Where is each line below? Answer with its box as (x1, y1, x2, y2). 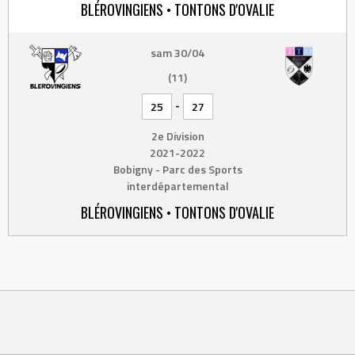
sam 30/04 (151, 44, 204, 61)
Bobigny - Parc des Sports (113, 161, 242, 177)
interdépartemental (126, 177, 229, 194)
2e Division (151, 128, 204, 144)
